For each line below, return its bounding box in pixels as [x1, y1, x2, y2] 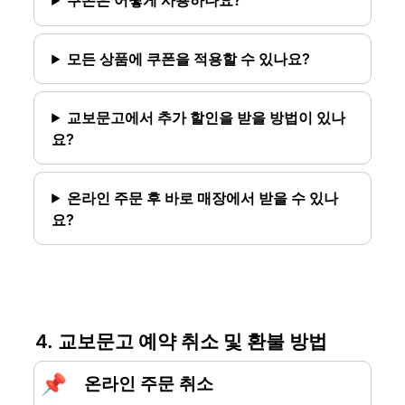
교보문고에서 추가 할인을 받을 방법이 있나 [67, 108, 346, 127]
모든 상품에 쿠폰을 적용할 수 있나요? [67, 50, 311, 69]
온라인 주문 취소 [83, 373, 213, 395]
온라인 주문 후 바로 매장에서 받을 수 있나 [67, 188, 339, 207]
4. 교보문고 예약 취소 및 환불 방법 [34, 330, 327, 353]
